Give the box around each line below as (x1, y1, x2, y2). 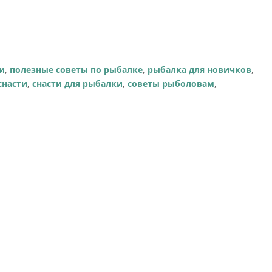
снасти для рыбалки (32, 78, 123, 89)
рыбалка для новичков (148, 64, 251, 75)
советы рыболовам (127, 78, 214, 89)
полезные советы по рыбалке (10, 64, 143, 75)
